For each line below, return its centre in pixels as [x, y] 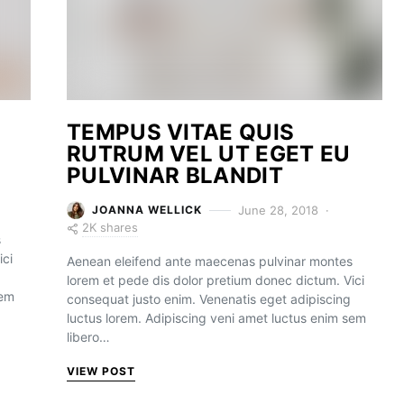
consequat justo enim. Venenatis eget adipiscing [209, 299]
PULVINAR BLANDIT [175, 175]
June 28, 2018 [278, 210]
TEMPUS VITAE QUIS [181, 132]
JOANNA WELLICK [147, 210]
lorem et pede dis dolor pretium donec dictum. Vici [216, 280]
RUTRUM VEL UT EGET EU [209, 154]
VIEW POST [101, 371]
